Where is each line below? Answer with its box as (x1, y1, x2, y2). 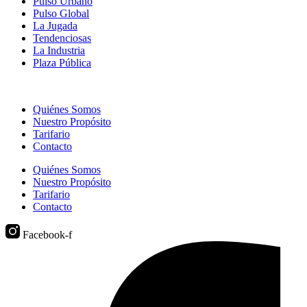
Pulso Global (33, 8, 89, 20)
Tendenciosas (33, 32, 91, 45)
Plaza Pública (33, 57, 91, 69)
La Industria (33, 45, 85, 57)
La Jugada (33, 20, 77, 32)
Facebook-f (23, 229, 72, 241)
